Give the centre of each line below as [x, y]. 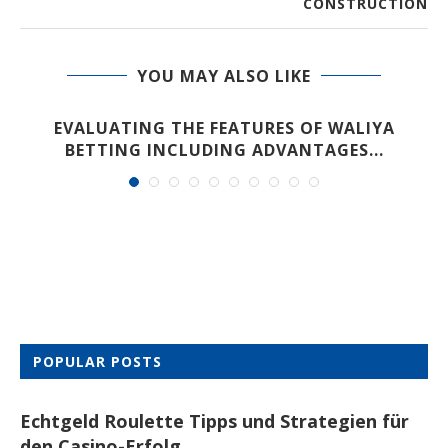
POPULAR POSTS [97, 361]
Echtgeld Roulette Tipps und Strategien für [214, 420]
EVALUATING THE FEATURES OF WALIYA [224, 127]
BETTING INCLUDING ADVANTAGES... [224, 149]
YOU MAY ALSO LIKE [224, 75]
